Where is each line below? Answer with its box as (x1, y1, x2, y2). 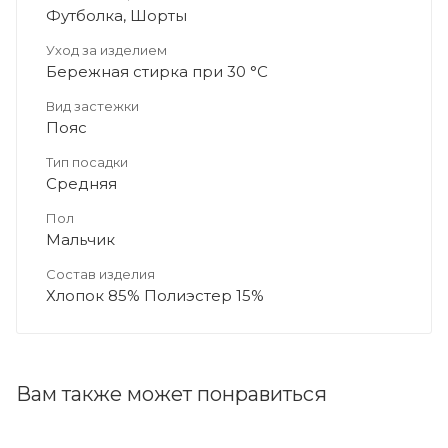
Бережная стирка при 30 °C (46, 61, 268, 81)
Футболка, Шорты (46, 5, 187, 25)
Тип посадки (46, 153, 128, 170)
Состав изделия (46, 265, 155, 282)
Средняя (46, 173, 117, 193)
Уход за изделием (46, 41, 167, 58)
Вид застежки (46, 97, 139, 114)
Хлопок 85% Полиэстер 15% (46, 285, 264, 305)
